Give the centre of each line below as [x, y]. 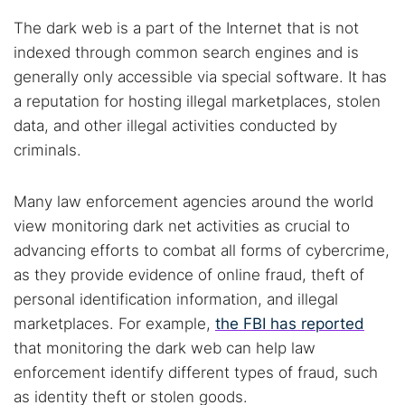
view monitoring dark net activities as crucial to [182, 226]
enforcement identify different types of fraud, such [196, 372]
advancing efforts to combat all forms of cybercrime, [202, 250]
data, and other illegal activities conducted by [175, 126]
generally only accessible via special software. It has [200, 77]
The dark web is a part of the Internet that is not [186, 28]
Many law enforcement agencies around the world [193, 202]
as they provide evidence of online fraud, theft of [189, 275]
